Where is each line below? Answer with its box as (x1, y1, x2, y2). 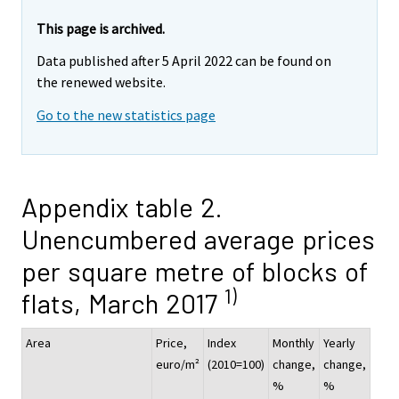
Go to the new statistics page (37, 106, 216, 125)
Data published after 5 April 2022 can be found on (37, 52, 331, 70)
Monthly (273, 335, 314, 352)
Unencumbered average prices (21, 223, 375, 256)
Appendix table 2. (21, 191, 223, 224)
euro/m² (156, 356, 199, 373)
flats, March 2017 (21, 287, 224, 320)
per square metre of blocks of (21, 255, 368, 288)
